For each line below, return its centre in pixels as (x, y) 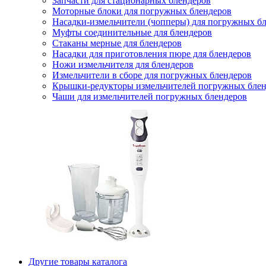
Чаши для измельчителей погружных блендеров (150, 96)
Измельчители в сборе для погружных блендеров (152, 75)
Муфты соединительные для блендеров (132, 32)
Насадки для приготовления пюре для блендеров (152, 54)
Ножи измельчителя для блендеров (123, 64)
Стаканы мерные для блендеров (117, 43)
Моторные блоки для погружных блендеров (142, 11)
